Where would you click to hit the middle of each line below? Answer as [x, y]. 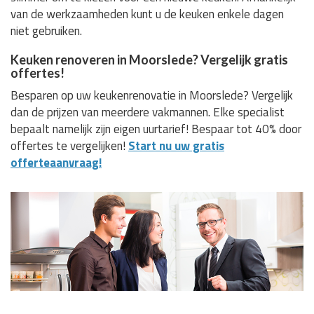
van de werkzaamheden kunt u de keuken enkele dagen [147, 14]
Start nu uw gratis [176, 146]
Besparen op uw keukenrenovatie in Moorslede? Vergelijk [152, 96]
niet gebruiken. [46, 31]
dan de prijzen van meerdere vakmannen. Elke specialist [148, 112]
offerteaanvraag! [56, 163]
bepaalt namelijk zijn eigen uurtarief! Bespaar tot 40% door [156, 129]
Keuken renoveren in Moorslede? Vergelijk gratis [149, 60]
